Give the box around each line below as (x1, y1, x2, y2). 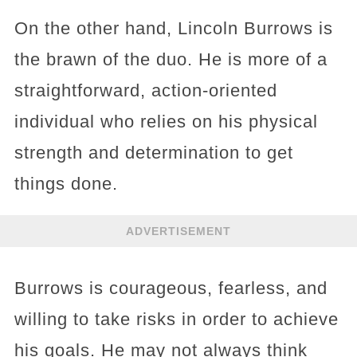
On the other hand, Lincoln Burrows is (14, 18, 333, 38)
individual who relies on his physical (14, 112, 318, 131)
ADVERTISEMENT (126, 224, 231, 237)
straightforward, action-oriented (14, 80, 277, 100)
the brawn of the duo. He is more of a (14, 49, 328, 69)
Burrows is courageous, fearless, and (14, 278, 328, 298)
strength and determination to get (14, 143, 293, 163)
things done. (14, 174, 118, 194)
